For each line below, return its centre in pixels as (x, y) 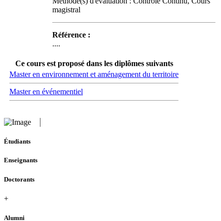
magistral (66, 10)
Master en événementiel (46, 92)
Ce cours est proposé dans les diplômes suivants (94, 63)
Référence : (71, 35)
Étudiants (17, 142)
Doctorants (19, 179)
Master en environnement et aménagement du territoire (94, 74)
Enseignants (21, 160)
